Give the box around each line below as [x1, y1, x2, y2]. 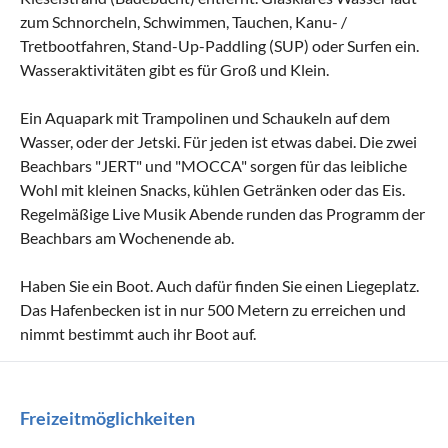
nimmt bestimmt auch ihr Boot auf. [20, 323, 256, 343]
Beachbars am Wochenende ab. [20, 227, 234, 247]
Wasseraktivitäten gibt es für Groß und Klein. [20, 59, 329, 79]
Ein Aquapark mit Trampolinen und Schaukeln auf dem [20, 107, 390, 127]
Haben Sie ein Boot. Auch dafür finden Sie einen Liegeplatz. [20, 275, 419, 295]
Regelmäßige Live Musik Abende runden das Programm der [20, 203, 425, 223]
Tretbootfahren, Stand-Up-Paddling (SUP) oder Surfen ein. [20, 35, 419, 55]
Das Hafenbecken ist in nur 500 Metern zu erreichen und [20, 299, 406, 319]
